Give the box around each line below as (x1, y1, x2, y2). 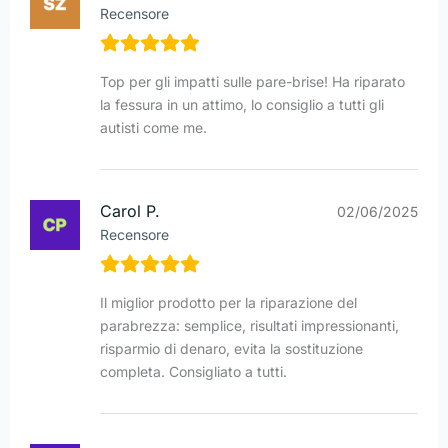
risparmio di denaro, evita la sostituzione (100, 340, 363, 358)
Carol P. (100, 201, 160, 222)
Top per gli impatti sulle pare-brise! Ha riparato (100, 73, 405, 91)
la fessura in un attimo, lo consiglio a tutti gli (100, 96, 384, 114)
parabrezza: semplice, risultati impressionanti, (100, 317, 399, 335)
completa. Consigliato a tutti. (100, 363, 287, 381)
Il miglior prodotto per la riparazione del (100, 294, 357, 312)
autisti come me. (100, 119, 207, 137)
